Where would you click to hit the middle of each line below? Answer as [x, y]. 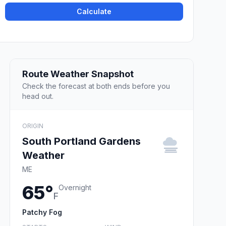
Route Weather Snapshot [78, 74]
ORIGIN [33, 126]
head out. [38, 96]
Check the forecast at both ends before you [96, 86]
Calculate [94, 12]
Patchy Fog [42, 212]
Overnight [75, 187]
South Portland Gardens [81, 141]
